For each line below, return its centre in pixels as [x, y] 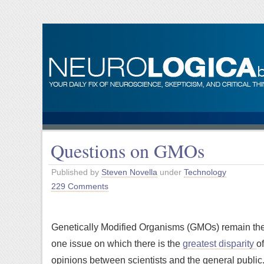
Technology [205, 172]
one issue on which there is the [117, 244]
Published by [76, 172]
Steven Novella [129, 172]
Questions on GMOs [128, 151]
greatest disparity [220, 244]
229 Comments [80, 186]
